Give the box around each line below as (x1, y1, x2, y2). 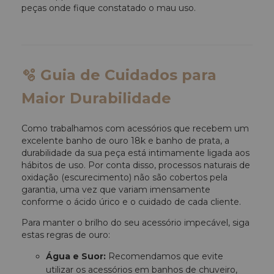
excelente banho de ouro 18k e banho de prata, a (21, 135, 229, 146)
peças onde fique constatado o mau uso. (21, 2, 196, 14)
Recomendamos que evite (106, 250, 223, 262)
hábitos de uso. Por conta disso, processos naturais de (21, 159, 250, 171)
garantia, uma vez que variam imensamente (21, 183, 210, 195)
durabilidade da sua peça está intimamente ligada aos (21, 147, 250, 158)
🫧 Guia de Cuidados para (21, 66, 217, 84)
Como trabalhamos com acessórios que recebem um (21, 122, 249, 134)
